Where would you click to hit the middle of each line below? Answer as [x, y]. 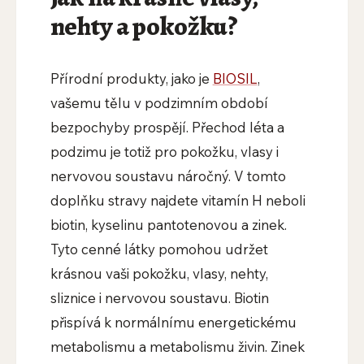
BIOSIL [235, 79]
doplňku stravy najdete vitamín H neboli [178, 201]
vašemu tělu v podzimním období [159, 103]
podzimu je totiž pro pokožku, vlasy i [164, 152]
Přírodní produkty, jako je [131, 79]
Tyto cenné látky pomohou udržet [159, 249]
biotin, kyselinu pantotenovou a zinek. [168, 225]
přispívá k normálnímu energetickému [173, 323]
